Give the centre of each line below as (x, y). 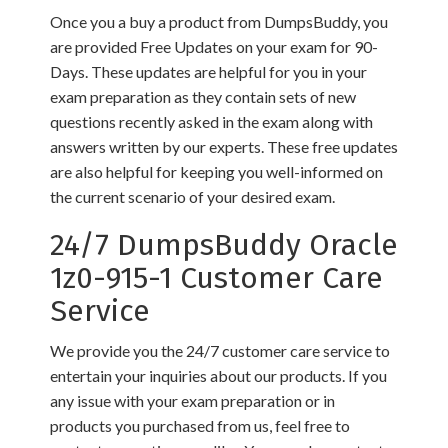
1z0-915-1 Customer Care (216, 278)
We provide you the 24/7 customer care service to (220, 351)
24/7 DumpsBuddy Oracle (224, 245)
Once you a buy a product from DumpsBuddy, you (219, 22)
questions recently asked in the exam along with (211, 122)
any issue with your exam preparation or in (192, 401)
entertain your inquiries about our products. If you (218, 376)
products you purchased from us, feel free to (200, 426)
